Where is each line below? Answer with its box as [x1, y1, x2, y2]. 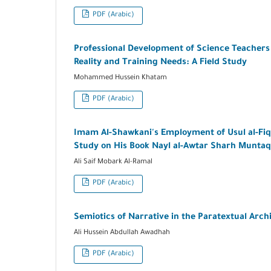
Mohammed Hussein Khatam [74, 74, 167, 83]
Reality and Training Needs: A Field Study [74, 58, 247, 68]
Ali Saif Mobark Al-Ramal [74, 158, 152, 167]
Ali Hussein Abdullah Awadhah [74, 229, 170, 238]
